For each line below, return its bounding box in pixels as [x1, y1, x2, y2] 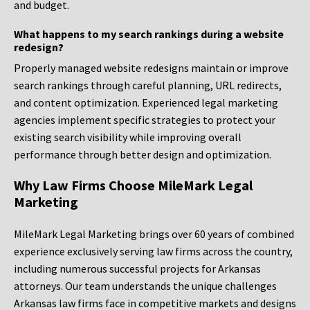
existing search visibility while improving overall [14, 130, 241, 145]
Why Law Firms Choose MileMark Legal [14, 176, 253, 194]
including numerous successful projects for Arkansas [14, 262, 261, 276]
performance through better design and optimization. [14, 147, 271, 162]
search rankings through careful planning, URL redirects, [14, 78, 282, 93]
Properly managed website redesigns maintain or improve [14, 61, 289, 75]
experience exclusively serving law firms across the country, [14, 244, 293, 259]
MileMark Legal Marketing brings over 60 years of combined [14, 227, 294, 241]
